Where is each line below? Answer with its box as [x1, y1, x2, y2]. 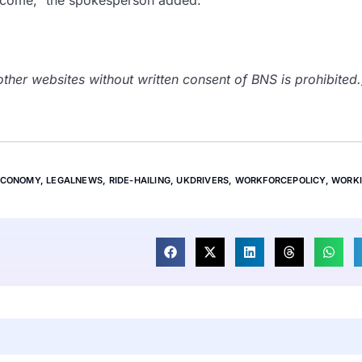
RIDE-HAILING [108, 175, 170, 187]
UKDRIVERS [176, 175, 229, 187]
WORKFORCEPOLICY [234, 175, 326, 187]
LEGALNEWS [46, 175, 103, 187]
